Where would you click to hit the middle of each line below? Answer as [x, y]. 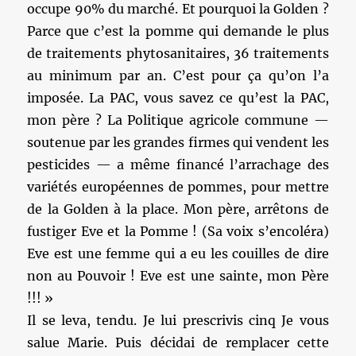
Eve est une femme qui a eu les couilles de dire [178, 253]
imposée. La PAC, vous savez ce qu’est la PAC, [178, 98]
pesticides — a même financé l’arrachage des [178, 164]
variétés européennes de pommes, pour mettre [178, 187]
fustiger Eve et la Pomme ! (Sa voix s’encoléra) [178, 231]
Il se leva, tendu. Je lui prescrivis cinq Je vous [178, 320]
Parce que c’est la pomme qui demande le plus [178, 31]
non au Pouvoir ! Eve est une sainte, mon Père [178, 276]
